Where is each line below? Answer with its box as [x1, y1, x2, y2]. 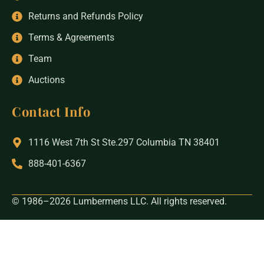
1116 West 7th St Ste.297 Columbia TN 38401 [28, 137, 220, 148]
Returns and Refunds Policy [28, 11, 143, 22]
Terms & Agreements [28, 32, 114, 44]
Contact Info [12, 103, 90, 121]
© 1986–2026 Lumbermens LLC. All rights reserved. [12, 196, 227, 207]
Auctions [28, 74, 65, 86]
